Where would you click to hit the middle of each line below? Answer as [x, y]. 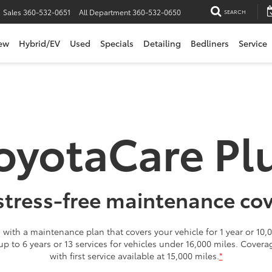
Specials [117, 43]
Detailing [162, 43]
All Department [105, 12]
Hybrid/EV [39, 43]
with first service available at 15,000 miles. [134, 256]
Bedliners [210, 43]
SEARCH [235, 12]
